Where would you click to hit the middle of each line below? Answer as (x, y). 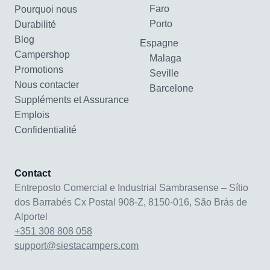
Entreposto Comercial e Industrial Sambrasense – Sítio (131, 188)
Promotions (39, 70)
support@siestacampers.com (77, 246)
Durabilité (35, 25)
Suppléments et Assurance (72, 100)
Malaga (165, 58)
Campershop (42, 55)
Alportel (31, 217)
